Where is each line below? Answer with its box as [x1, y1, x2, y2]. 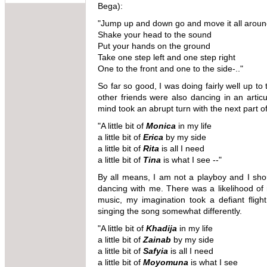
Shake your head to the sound [98, 29, 212, 39]
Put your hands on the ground [98, 41, 210, 51]
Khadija [146, 223, 177, 233]
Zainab [143, 234, 171, 244]
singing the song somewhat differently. [98, 206, 244, 216]
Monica [146, 120, 176, 131]
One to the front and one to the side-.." [98, 63, 246, 73]
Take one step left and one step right [98, 52, 235, 62]
